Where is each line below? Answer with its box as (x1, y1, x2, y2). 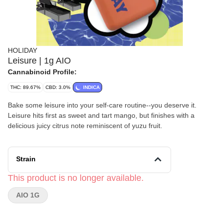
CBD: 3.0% (45, 85, 70, 90)
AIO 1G (16, 191, 40, 199)
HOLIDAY (8, 46, 37, 54)
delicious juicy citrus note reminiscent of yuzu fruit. (8, 122, 162, 130)
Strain (16, 155, 36, 163)
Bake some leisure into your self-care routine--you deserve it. (8, 101, 197, 109)
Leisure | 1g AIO (8, 56, 71, 66)
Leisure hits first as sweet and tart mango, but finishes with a (8, 111, 195, 119)
